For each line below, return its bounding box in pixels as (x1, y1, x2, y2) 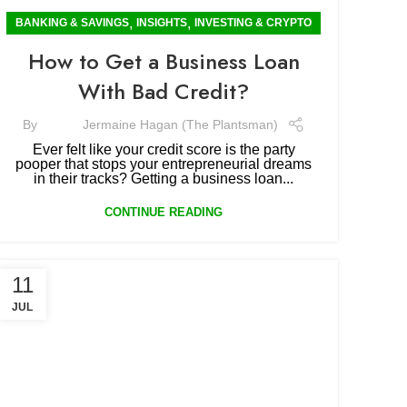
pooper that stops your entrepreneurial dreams (15, 156, 312, 172)
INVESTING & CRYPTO (194, 16, 312, 29)
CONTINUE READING (104, 205, 223, 219)
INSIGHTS (136, 16, 187, 29)
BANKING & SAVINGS (15, 16, 129, 29)
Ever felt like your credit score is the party (32, 142, 295, 157)
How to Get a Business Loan (27, 45, 300, 77)
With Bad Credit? (78, 75, 249, 107)
